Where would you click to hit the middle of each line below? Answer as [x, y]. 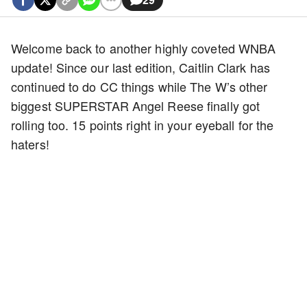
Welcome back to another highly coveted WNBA [144, 48]
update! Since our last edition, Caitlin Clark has [140, 67]
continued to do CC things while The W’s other [139, 86]
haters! [30, 144]
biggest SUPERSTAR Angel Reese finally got [136, 106]
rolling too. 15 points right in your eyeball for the [143, 125]
